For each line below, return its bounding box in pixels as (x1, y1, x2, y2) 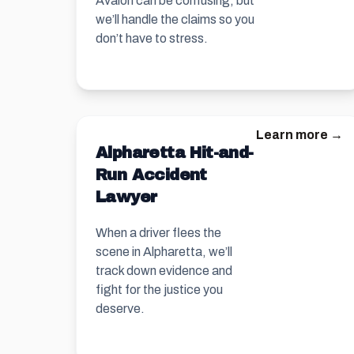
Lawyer (96, 188, 157, 205)
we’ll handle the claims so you (96, 13, 254, 26)
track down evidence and (96, 264, 232, 277)
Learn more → (255, 128, 343, 141)
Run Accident (96, 166, 207, 183)
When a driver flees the (96, 226, 221, 239)
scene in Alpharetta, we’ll (96, 245, 232, 258)
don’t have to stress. (96, 32, 208, 45)
